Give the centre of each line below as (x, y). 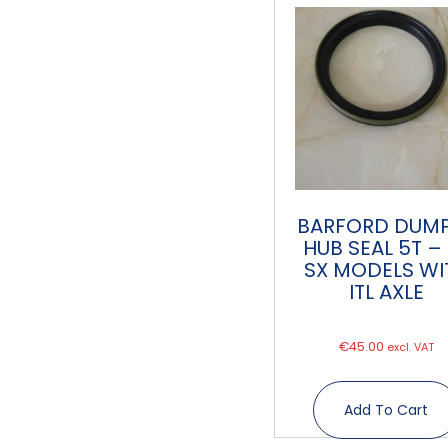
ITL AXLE (386, 292)
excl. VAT (410, 348)
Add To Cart (386, 409)
